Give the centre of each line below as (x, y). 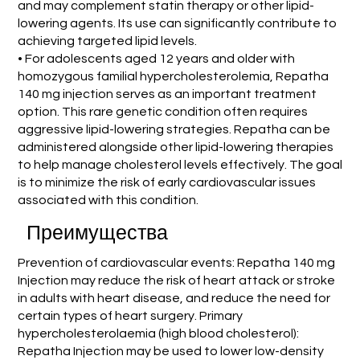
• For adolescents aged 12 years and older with (157, 58)
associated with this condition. (108, 200)
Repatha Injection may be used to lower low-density (170, 351)
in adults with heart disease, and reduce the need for (174, 298)
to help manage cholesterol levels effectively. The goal (180, 164)
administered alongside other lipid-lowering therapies (176, 147)
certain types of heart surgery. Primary (130, 315)
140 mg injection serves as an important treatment (168, 94)
